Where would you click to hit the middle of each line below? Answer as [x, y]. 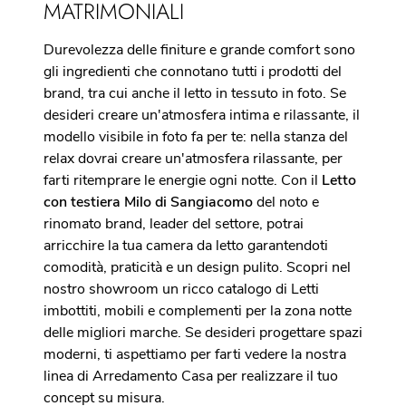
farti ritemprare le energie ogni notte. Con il [183, 180]
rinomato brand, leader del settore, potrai [174, 224]
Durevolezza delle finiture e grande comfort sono [199, 50]
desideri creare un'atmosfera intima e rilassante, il [202, 115]
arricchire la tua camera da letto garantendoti [186, 246]
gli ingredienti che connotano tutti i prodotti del [193, 72]
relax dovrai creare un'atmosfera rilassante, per [193, 159]
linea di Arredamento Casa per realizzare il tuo [191, 376]
